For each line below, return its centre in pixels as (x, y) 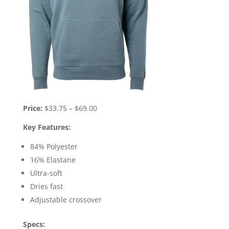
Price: (32, 108)
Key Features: (47, 127)
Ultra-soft (46, 173)
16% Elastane (53, 160)
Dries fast (46, 187)
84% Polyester (54, 147)
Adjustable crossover (66, 200)
